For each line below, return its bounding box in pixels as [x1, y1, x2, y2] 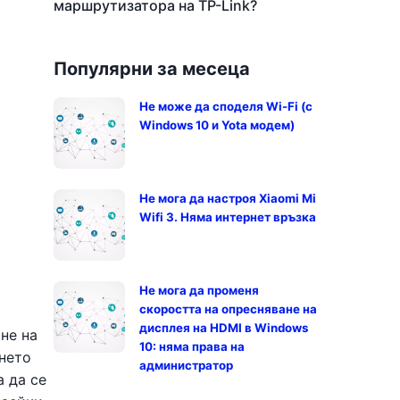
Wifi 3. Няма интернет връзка [139, 210, 316, 224]
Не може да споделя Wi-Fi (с [139, 99, 312, 113]
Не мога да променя [139, 283, 259, 297]
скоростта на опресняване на [139, 302, 317, 316]
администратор [139, 358, 233, 372]
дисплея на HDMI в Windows [139, 321, 308, 335]
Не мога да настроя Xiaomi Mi [139, 191, 316, 205]
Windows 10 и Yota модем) [139, 118, 295, 132]
